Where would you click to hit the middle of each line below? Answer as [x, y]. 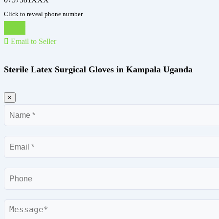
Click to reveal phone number [43, 14]
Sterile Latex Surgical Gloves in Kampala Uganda [98, 69]
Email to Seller [33, 41]
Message [17, 206]
